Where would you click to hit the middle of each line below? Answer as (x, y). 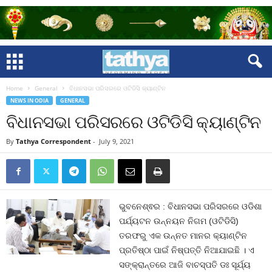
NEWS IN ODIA (29, 100)
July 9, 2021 (117, 141)
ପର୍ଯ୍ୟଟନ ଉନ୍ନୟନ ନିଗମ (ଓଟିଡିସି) (179, 221)
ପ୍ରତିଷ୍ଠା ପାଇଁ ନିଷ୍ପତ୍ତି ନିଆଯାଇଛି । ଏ (187, 250)
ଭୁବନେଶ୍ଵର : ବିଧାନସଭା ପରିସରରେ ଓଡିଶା (191, 206)
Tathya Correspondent (53, 141)
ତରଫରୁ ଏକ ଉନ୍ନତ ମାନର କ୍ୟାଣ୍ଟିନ (183, 236)
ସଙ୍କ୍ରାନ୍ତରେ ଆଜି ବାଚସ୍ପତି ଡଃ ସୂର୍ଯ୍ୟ (185, 265)
